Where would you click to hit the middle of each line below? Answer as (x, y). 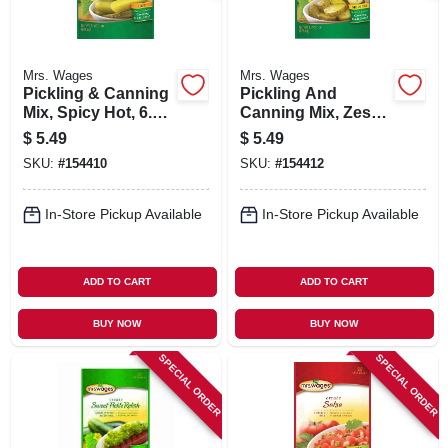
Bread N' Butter (298, 131)
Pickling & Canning (95, 93)
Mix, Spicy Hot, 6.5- (94, 112)
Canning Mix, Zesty (312, 112)
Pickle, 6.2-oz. (291, 150)
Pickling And (288, 93)
